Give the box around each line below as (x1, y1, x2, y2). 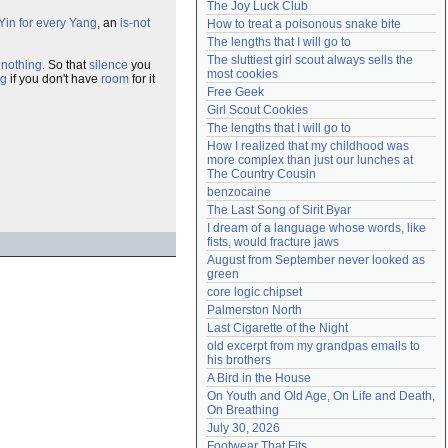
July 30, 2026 (207, 421, 280, 435)
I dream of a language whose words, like (207, 221, 426, 235)
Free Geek (207, 85, 264, 99)
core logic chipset (207, 285, 302, 299)
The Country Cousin (207, 167, 316, 181)
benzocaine (207, 185, 271, 199)
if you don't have (7, 72, 101, 86)
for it (129, 72, 155, 86)
